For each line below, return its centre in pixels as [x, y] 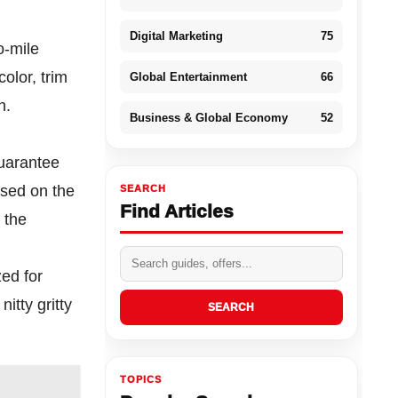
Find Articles [176, 211]
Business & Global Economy [208, 117]
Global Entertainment [188, 76]
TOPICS [140, 379]
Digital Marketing [176, 36]
